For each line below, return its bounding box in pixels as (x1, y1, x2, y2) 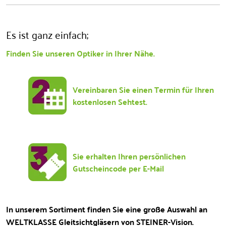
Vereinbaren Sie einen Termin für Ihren (73, 82, 214, 97)
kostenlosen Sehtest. (73, 94, 147, 109)
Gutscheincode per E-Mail (73, 160, 164, 176)
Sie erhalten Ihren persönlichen (73, 148, 186, 163)
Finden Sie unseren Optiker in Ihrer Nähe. (6, 45, 155, 61)
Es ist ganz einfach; (6, 25, 88, 43)
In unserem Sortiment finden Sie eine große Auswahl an (6, 201, 207, 216)
